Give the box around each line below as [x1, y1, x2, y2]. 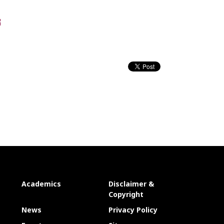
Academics [21, 178, 61, 188]
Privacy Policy [108, 204, 157, 214]
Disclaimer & [108, 178, 154, 188]
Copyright [108, 189, 143, 199]
